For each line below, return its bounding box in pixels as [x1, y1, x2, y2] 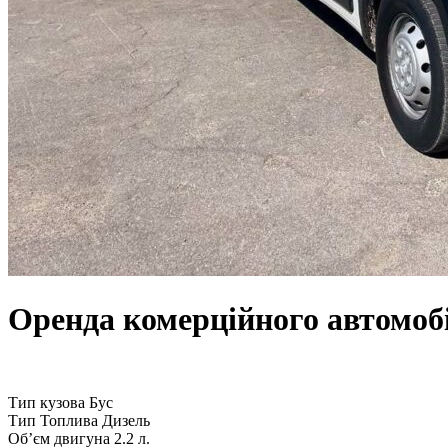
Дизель [102, 411, 150, 429]
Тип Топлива [8, 411, 98, 429]
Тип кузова [8, 393, 85, 411]
